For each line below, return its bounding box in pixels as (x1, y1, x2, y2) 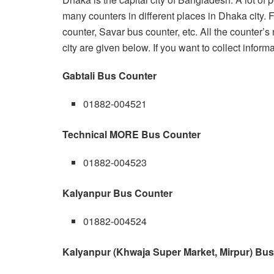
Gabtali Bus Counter (62, 68, 157, 83)
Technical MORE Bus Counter (62, 127, 201, 141)
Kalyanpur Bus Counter (62, 185, 172, 200)
